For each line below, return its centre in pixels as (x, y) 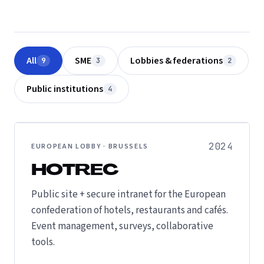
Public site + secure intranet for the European (128, 194)
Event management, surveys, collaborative (122, 226)
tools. (43, 242)
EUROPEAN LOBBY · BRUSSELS (90, 146)
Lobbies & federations (176, 61)
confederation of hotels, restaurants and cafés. (130, 210)
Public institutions (65, 89)
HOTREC (75, 171)
